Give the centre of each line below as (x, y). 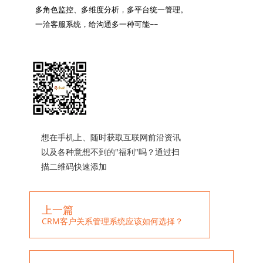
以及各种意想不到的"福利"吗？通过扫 (110, 152)
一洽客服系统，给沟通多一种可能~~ (96, 24)
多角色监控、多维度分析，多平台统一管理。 (111, 9)
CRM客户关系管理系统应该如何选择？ (112, 221)
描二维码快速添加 (74, 166)
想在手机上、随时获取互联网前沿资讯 (111, 137)
